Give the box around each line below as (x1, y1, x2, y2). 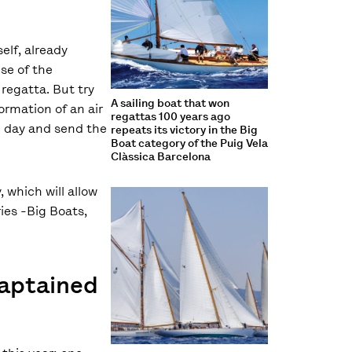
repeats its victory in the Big (110, 123, 258, 137)
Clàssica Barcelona (110, 149, 211, 163)
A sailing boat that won (110, 96, 229, 110)
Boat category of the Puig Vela (110, 136, 268, 150)
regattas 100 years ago (110, 109, 230, 123)
